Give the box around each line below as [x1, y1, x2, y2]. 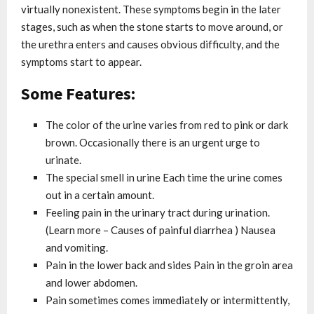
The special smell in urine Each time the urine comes [46, 171, 282, 184]
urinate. [46, 153, 81, 167]
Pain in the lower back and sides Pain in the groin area [46, 259, 293, 272]
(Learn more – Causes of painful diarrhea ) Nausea [46, 224, 275, 237]
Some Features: [21, 83, 135, 105]
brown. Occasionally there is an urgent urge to [46, 136, 260, 149]
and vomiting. [46, 241, 108, 254]
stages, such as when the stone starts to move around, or [21, 20, 283, 34]
